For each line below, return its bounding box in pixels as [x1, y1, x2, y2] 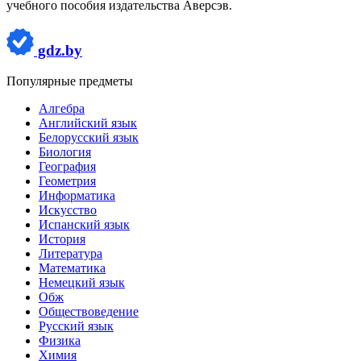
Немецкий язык [39, 276, 125, 290]
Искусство [39, 203, 97, 218]
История [39, 232, 85, 247]
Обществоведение [39, 305, 139, 319]
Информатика [39, 189, 115, 203]
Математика [39, 261, 106, 276]
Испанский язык [39, 218, 130, 232]
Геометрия [39, 174, 96, 189]
